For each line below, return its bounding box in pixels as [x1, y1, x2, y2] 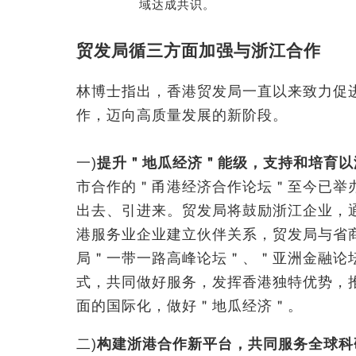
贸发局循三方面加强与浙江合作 [76, 41, 321, 60]
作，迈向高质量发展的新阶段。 [76, 107, 288, 124]
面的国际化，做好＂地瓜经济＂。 [76, 298, 303, 315]
